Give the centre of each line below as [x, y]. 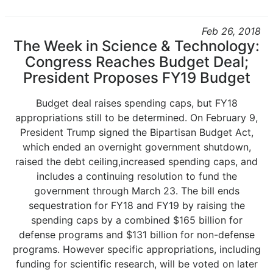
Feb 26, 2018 [231, 31]
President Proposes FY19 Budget [136, 78]
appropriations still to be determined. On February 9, [136, 118]
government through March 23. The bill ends [136, 191]
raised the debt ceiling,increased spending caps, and [136, 161]
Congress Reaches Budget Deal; [136, 62]
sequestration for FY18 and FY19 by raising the [136, 205]
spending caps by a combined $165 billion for [136, 220]
